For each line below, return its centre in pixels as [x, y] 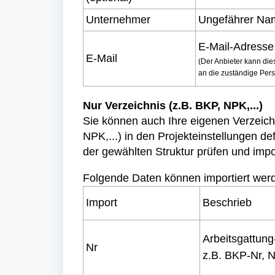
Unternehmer [118, 20]
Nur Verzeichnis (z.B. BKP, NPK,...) [173, 106]
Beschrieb [227, 203]
